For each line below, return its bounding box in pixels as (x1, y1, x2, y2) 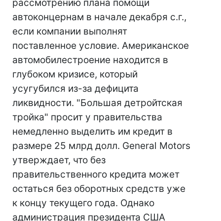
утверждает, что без (12, 154, 106, 166)
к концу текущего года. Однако (12, 197, 154, 209)
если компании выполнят (12, 26, 127, 37)
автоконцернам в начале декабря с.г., (12, 11, 186, 23)
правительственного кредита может (12, 169, 180, 180)
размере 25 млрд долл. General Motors (12, 140, 190, 151)
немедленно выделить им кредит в (12, 126, 173, 137)
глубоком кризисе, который (12, 69, 138, 80)
